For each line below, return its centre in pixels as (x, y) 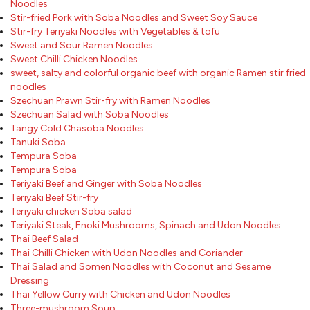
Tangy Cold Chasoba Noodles (77, 128)
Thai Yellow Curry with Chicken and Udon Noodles (120, 294)
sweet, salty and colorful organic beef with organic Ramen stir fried (158, 73)
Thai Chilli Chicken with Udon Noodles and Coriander (127, 253)
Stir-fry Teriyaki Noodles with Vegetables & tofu (115, 31)
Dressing (30, 280)
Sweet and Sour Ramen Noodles (82, 45)
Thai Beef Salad (44, 239)
